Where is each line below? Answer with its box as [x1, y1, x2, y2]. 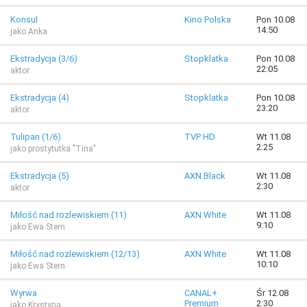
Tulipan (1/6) [10, 132, 61, 142]
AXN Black [184, 171, 225, 181]
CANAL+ [184, 288, 217, 298]
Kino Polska [184, 14, 231, 25]
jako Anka [10, 27, 47, 36]
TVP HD [184, 132, 215, 142]
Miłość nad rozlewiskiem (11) [10, 210, 127, 220]
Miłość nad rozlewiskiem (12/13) [10, 249, 140, 259]
